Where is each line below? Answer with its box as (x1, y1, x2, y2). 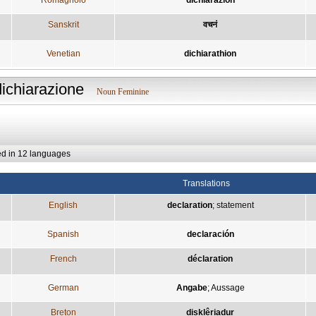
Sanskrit (47, 19, 79, 30)
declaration (166, 200, 212, 210)
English (49, 200, 78, 210)
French (49, 253, 77, 264)
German (47, 282, 79, 293)
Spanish (47, 229, 79, 239)
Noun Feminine (97, 86, 149, 97)
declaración (186, 229, 234, 239)
